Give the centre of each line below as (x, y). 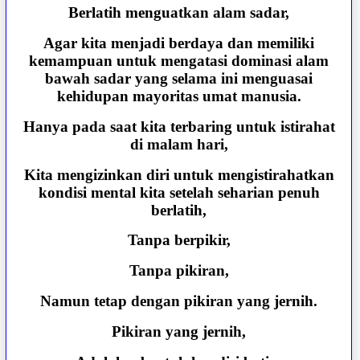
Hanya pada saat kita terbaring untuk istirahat (179, 126)
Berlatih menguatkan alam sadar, (179, 13)
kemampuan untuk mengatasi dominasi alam (179, 60)
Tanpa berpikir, (179, 240)
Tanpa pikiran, (179, 271)
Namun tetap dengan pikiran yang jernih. (179, 301)
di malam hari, (179, 144)
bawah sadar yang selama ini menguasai (179, 78)
